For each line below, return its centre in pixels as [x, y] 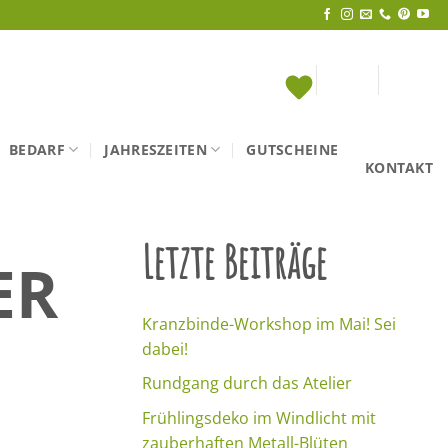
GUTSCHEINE [292, 149]
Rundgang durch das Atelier [247, 383]
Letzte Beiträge [234, 261]
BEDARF [37, 149]
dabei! [165, 348]
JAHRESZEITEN [155, 149]
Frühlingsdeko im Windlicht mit [259, 417]
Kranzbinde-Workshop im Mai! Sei [269, 323]
